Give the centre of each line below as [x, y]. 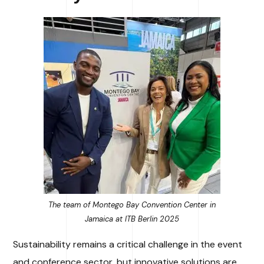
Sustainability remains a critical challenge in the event [128, 244]
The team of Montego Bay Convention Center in [132, 204]
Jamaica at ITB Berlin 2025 [132, 219]
